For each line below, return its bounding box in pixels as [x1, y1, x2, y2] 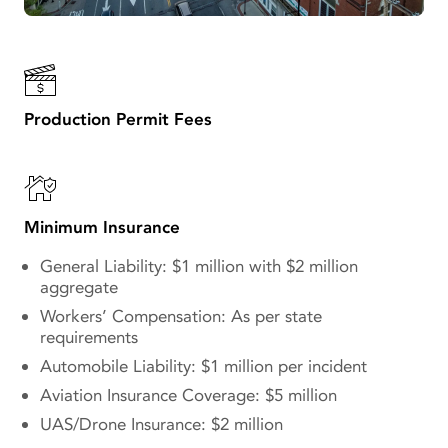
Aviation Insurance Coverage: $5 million [40, 383, 337, 407]
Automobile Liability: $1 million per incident [40, 354, 367, 378]
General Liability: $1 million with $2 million [40, 254, 358, 278]
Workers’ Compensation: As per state [40, 304, 322, 328]
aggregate [40, 275, 118, 299]
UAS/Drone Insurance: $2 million [40, 412, 283, 436]
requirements [40, 325, 138, 349]
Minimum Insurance [24, 215, 180, 239]
